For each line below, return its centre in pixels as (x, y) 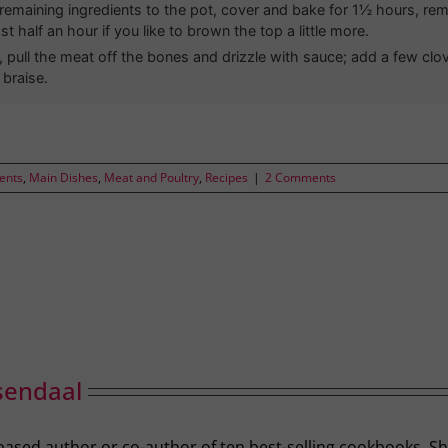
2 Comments (301, 178)
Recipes (227, 178)
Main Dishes (64, 178)
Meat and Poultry (152, 178)
